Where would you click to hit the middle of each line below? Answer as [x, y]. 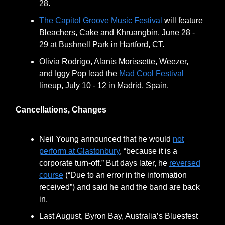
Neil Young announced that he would [106, 139]
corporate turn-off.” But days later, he [104, 163]
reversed [185, 163]
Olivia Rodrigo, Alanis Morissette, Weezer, [114, 61]
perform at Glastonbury [79, 151]
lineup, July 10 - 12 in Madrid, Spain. [104, 85]
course [51, 175]
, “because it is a [148, 151]
